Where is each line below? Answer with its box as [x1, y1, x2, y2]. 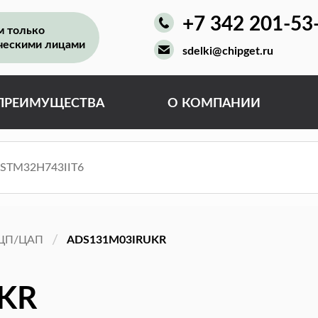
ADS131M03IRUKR [67, 234, 166, 246]
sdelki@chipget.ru [182, 45, 273, 57]
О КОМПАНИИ [167, 97, 261, 110]
